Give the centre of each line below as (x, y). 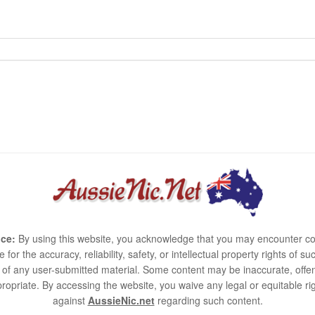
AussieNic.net (121, 300)
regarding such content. (208, 300)
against (70, 300)
